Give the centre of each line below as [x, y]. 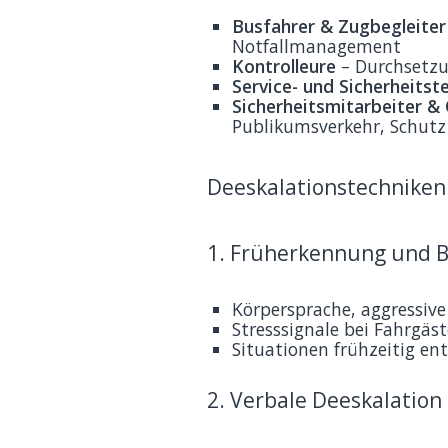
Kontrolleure [284, 65]
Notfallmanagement [316, 45]
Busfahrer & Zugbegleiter [339, 25]
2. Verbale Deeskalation [324, 400]
